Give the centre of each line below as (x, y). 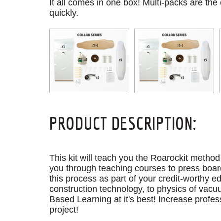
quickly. (64, 13)
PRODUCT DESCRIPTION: (123, 123)
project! (64, 210)
